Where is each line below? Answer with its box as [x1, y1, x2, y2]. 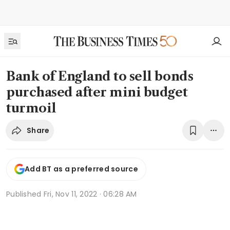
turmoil [6, 101, 56, 116]
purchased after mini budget [6, 85, 188, 100]
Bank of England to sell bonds [6, 69, 194, 84]
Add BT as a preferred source [25, 164, 138, 175]
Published [6, 188, 44, 199]
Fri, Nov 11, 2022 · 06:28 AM [43, 188, 137, 199]
